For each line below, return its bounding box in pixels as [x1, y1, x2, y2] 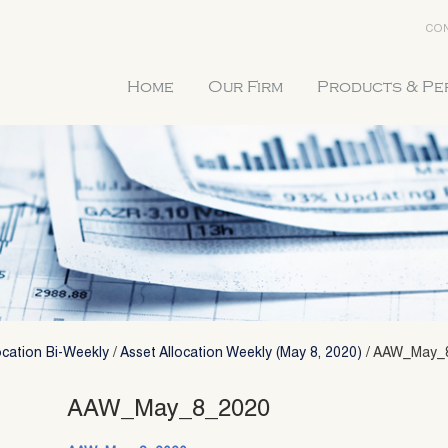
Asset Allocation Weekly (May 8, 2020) [120, 346, 362, 361]
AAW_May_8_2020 [67, 398, 271, 423]
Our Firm [208, 78, 283, 96]
